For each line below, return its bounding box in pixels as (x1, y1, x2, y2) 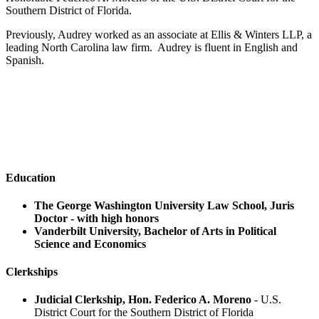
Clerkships (6, 266, 58, 278)
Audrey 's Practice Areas (6, 81, 188, 100)
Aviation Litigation (6, 115, 90, 127)
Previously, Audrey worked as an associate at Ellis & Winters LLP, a (6, 28, 312, 41)
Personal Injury (93, 115, 162, 127)
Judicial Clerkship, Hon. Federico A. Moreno (34, 293, 251, 306)
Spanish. (6, 54, 44, 67)
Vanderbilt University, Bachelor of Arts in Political (34, 224, 276, 237)
